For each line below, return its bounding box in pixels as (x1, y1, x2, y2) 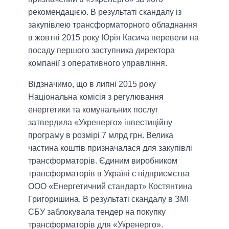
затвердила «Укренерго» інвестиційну (28, 118, 172, 127)
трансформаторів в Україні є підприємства (28, 169, 190, 178)
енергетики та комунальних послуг (28, 105, 158, 114)
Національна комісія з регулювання (28, 93, 164, 102)
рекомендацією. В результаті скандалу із (28, 8, 181, 17)
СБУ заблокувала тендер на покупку (28, 208, 166, 217)
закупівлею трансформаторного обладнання (28, 20, 197, 30)
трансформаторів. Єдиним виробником (28, 156, 177, 166)
